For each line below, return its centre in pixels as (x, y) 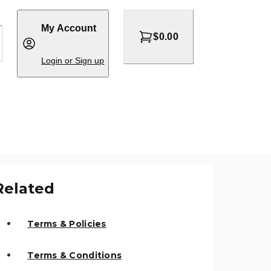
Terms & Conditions (75, 255)
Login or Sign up (73, 60)
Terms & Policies (67, 224)
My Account (69, 28)
